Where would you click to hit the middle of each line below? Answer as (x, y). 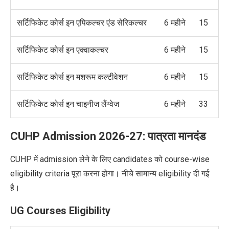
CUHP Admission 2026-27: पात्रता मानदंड (108, 136)
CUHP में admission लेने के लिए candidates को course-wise (110, 159)
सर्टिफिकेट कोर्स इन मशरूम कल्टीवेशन (72, 77)
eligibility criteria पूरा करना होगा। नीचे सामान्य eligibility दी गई (110, 174)
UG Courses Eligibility (60, 211)
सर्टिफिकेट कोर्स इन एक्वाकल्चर (63, 50)
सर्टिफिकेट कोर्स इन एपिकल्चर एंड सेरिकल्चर (82, 23)
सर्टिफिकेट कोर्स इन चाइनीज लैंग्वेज (68, 104)
